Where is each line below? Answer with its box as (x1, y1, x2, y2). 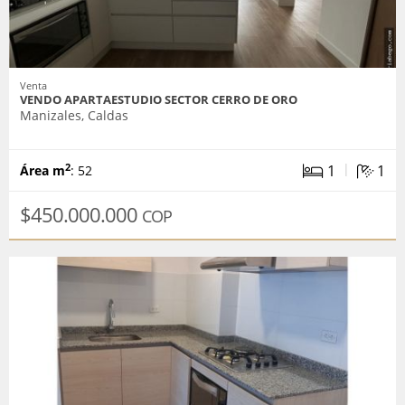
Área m (20, 162, 65, 180)
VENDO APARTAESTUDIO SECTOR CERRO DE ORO (20, 91, 297, 108)
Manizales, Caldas (20, 107, 128, 125)
